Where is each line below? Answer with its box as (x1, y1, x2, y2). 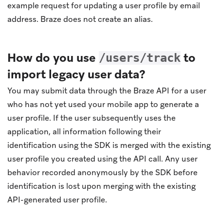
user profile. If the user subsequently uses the (7, 112, 176, 123)
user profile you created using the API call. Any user (7, 153, 198, 164)
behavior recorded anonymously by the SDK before (7, 167, 198, 178)
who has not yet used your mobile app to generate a (7, 99, 199, 109)
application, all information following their (7, 126, 161, 137)
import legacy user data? (7, 66, 145, 82)
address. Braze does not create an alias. (7, 14, 153, 24)
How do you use (7, 50, 99, 65)
